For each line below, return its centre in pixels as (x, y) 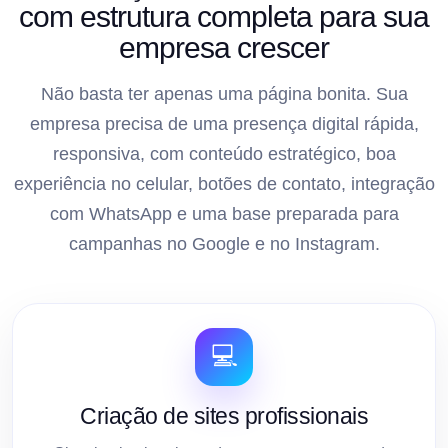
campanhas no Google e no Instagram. (224, 243)
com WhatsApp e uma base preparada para (224, 213)
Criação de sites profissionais (224, 415)
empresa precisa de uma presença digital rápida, (224, 123)
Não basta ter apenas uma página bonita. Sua (224, 93)
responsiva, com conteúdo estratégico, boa (224, 153)
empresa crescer (224, 47)
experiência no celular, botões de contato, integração (224, 183)
